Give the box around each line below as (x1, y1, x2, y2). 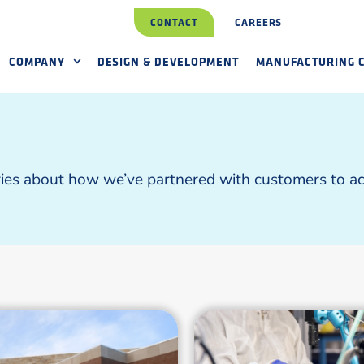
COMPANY (8, 54, 65, 69)
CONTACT (150, 15, 198, 29)
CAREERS (234, 15, 283, 29)
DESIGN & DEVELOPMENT (97, 54, 240, 69)
